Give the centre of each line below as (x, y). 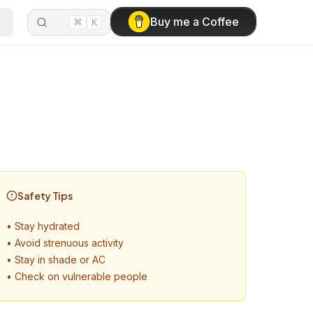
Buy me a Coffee (195, 22)
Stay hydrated (47, 226)
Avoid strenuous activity (69, 243)
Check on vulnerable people (81, 276)
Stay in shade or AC (60, 260)
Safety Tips (45, 196)
